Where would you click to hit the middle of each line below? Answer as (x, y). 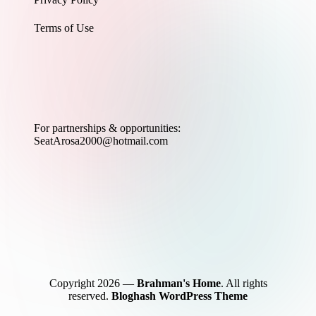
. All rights (244, 284)
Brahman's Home (178, 284)
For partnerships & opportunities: (107, 128)
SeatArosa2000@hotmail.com (101, 141)
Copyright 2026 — (93, 284)
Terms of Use (64, 28)
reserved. (90, 296)
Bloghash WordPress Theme (180, 296)
